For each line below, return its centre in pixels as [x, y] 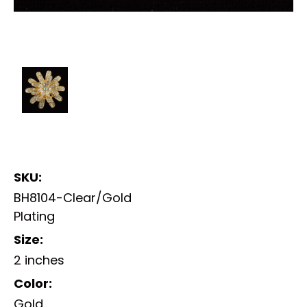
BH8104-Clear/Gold [73, 197]
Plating [34, 216]
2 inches [39, 260]
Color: [33, 283]
